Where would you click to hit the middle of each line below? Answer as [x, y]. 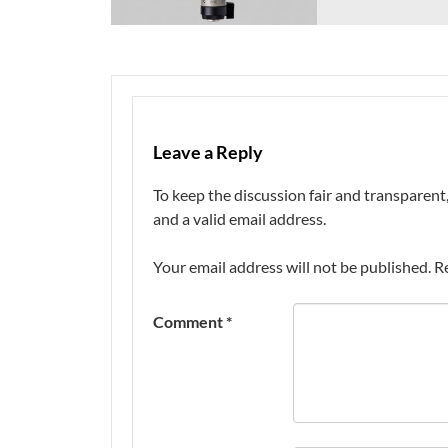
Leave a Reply [208, 152]
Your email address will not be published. [292, 267]
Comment [189, 322]
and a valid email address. [239, 219]
